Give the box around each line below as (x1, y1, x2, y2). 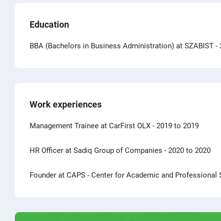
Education (30, 19, 69, 30)
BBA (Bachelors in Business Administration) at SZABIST (30, 41, 214, 50)
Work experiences (30, 99, 102, 110)
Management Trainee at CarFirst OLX (30, 121, 150, 130)
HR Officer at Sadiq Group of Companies (30, 146, 162, 155)
